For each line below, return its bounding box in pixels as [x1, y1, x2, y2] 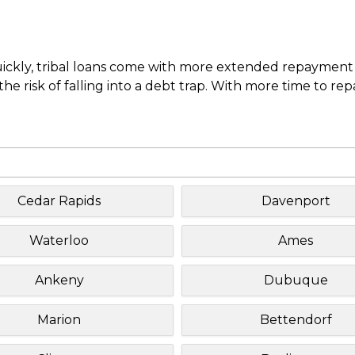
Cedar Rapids [17, 193, 101, 208]
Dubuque [263, 272, 328, 288]
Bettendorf [259, 311, 332, 327]
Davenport [261, 193, 330, 208]
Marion [37, 311, 82, 327]
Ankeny [34, 272, 84, 288]
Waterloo [29, 232, 90, 248]
